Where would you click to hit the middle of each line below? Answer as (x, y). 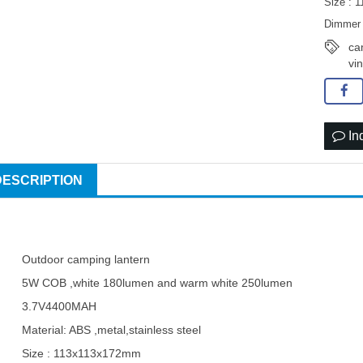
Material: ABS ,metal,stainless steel (112, 330)
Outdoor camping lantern (86, 260)
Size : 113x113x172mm (82, 354)
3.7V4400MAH (61, 307)
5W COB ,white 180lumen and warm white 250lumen (158, 283)
